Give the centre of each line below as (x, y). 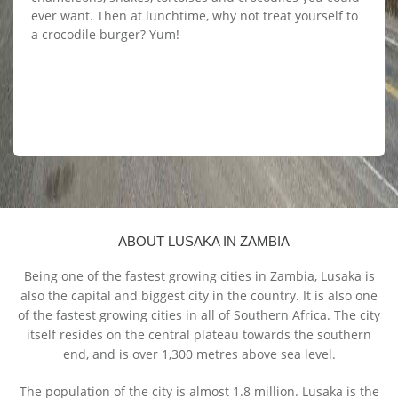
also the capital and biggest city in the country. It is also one (199, 296)
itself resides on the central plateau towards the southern (199, 335)
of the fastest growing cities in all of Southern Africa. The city (199, 315)
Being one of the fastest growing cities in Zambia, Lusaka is (199, 276)
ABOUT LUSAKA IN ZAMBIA (203, 242)
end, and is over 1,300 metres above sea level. (199, 354)
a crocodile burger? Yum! (105, 35)
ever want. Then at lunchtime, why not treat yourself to (195, 16)
